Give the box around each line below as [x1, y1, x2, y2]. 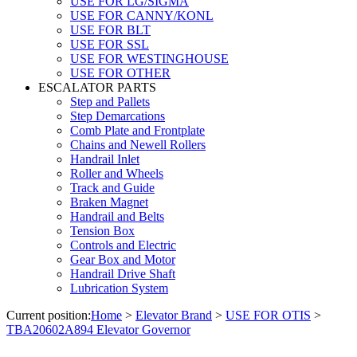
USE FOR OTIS [226, 308, 311, 322]
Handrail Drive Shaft [70, 266, 175, 280]
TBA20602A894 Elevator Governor [6, 322, 190, 336]
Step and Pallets [70, 94, 150, 108]
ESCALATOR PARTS [38, 80, 156, 94]
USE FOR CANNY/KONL [70, 8, 214, 22]
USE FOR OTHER [70, 65, 171, 80]
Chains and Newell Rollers [70, 137, 206, 151]
